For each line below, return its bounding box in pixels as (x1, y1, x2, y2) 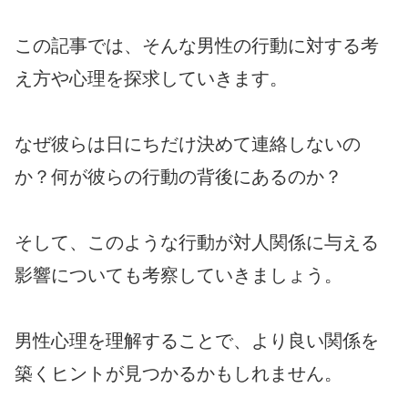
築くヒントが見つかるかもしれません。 (15, 362, 342, 383)
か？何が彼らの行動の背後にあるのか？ (15, 166, 342, 187)
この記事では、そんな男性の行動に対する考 (15, 35, 379, 56)
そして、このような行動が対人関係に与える (15, 231, 379, 252)
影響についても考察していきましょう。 (15, 264, 342, 285)
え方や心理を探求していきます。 (15, 67, 288, 88)
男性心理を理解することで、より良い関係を (15, 330, 379, 351)
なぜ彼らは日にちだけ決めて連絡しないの (15, 133, 361, 154)
